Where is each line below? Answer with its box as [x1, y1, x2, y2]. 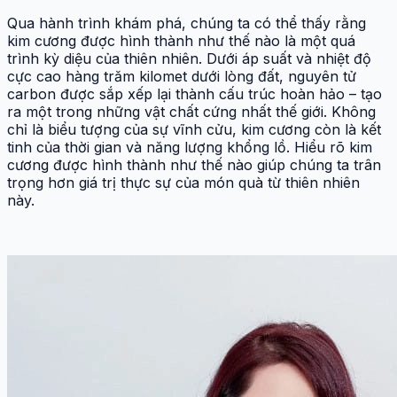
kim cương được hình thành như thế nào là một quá [7, 31, 355, 50]
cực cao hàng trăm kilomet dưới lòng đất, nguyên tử [7, 66, 356, 85]
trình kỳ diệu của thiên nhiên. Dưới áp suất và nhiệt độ [7, 49, 371, 67]
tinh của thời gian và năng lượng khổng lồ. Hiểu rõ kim [7, 137, 372, 156]
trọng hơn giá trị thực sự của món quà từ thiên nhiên [7, 173, 360, 191]
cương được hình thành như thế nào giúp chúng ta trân [7, 155, 381, 174]
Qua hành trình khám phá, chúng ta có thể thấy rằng [7, 13, 366, 32]
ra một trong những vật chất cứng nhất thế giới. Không [7, 102, 376, 121]
